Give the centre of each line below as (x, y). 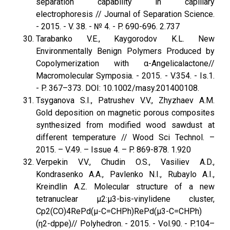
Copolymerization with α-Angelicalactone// (125, 63)
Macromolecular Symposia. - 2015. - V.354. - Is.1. (125, 76)
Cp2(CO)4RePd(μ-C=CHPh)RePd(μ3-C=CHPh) (119, 211)
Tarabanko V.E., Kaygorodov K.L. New (125, 39)
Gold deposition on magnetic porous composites (125, 113)
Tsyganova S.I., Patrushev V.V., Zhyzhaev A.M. (125, 100)
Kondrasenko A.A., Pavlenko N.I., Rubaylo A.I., (125, 174)
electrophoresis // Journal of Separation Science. (125, 14)
